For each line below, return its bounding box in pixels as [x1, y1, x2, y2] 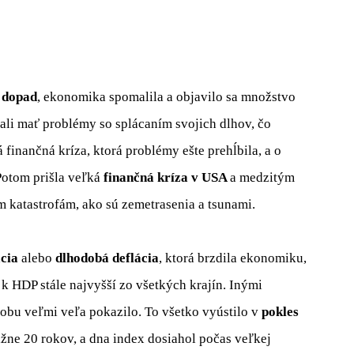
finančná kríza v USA [104, 169, 230, 185]
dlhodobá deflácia [55, 250, 159, 265]
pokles [262, 303, 299, 319]
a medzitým [230, 169, 295, 185]
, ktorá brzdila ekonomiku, [159, 250, 307, 265]
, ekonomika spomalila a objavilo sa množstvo [37, 88, 296, 104]
